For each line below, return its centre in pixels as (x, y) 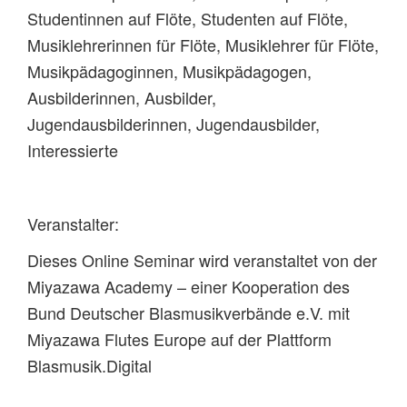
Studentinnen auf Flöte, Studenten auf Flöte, (188, 18)
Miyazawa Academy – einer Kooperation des (189, 287)
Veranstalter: (73, 223)
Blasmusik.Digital (89, 366)
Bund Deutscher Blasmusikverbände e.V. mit (189, 313)
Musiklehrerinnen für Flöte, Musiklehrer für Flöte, (203, 44)
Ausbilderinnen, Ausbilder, (122, 97)
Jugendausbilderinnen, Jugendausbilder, (174, 123)
